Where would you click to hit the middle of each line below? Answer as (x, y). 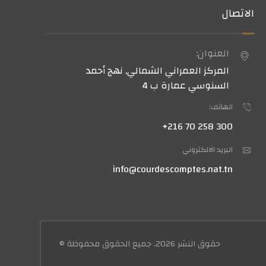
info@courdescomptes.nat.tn (173, 169)
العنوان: (213, 53)
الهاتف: (221, 107)
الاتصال (238, 13)
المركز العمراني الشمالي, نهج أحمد (158, 70)
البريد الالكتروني (208, 149)
